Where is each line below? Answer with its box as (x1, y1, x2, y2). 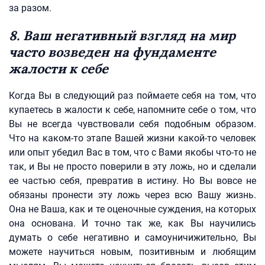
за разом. (9, 2, 51, 14)
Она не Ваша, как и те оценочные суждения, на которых (9, 203, 256, 215)
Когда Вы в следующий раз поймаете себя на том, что (9, 90, 256, 101)
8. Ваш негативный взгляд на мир (9, 27, 235, 44)
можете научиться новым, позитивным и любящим (9, 246, 256, 257)
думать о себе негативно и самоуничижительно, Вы (9, 232, 256, 243)
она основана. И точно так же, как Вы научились (9, 218, 256, 229)
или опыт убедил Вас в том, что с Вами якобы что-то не (9, 147, 256, 158)
